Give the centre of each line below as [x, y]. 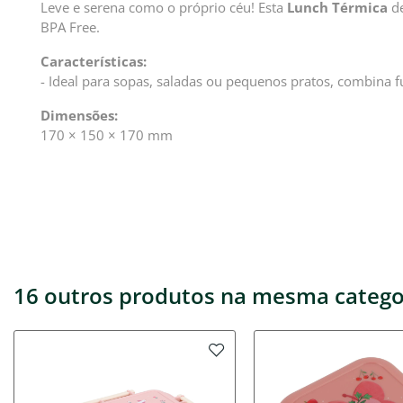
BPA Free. [70, 27]
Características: [94, 62]
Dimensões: [79, 116]
